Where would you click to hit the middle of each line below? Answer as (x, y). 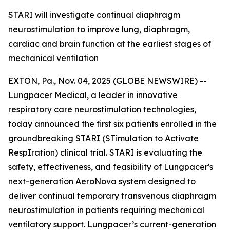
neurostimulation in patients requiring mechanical (106, 210)
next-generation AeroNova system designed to (102, 181)
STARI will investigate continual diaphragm (94, 15)
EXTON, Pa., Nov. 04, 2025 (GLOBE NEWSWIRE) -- (108, 81)
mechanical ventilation (53, 58)
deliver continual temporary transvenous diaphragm (112, 196)
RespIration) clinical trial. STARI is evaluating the (105, 152)
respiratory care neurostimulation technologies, (102, 109)
